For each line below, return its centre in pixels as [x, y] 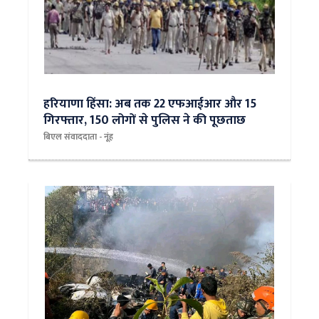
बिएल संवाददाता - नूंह [78, 137]
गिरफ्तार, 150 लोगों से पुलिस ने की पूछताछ [145, 120]
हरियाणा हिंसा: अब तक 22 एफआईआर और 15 [150, 104]
